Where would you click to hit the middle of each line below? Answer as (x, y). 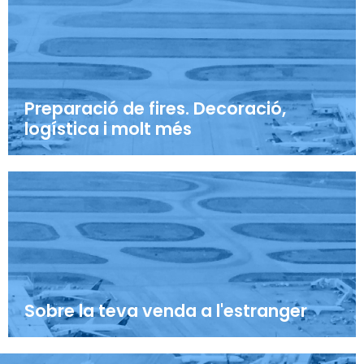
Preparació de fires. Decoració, (155, 109)
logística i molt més (108, 129)
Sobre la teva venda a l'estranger (166, 311)
